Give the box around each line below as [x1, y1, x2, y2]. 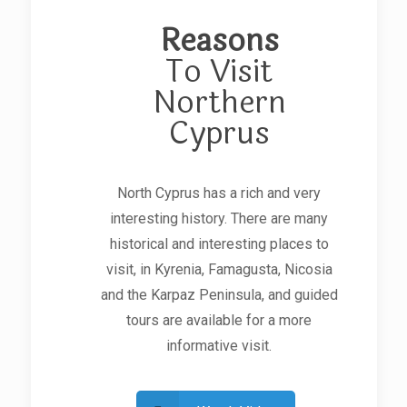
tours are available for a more [126, 311, 313, 329]
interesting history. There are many [110, 209, 329, 227]
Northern [152, 78, 286, 126]
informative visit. [166, 336, 273, 354]
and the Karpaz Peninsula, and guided [100, 285, 338, 303]
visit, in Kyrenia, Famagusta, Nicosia [105, 260, 333, 278]
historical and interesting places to [109, 234, 329, 253]
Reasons [159, 16, 279, 65]
